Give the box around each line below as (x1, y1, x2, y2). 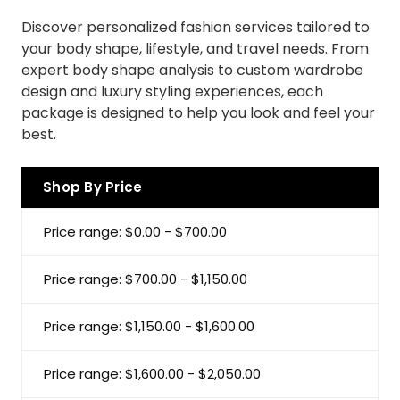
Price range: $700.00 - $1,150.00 (44, 269, 247, 288)
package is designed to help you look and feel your (21, 102, 375, 123)
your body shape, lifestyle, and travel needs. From (21, 37, 369, 59)
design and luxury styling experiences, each (21, 80, 323, 102)
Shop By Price (43, 177, 143, 196)
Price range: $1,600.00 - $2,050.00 (44, 363, 261, 383)
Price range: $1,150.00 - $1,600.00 (44, 316, 254, 336)
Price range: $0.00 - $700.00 (44, 221, 227, 241)
